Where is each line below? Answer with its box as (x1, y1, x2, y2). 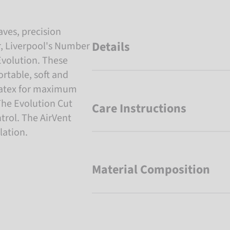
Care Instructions (92, 99, 186, 118)
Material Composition (92, 161, 210, 179)
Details (92, 38, 130, 56)
